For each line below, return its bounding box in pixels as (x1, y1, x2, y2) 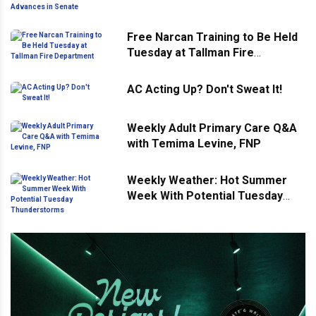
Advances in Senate (127, 6, 233, 20)
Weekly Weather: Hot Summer (127, 173, 287, 187)
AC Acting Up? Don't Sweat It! (127, 82, 282, 96)
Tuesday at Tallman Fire (127, 45, 254, 59)
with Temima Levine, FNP (127, 136, 261, 150)
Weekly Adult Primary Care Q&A (127, 121, 297, 135)
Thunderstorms (127, 204, 211, 218)
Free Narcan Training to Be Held (127, 30, 298, 44)
